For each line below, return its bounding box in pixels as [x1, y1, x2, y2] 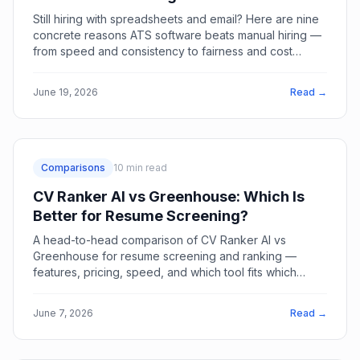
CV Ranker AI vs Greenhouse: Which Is [33, 188, 305, 205]
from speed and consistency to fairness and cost [33, 44, 292, 58]
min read [124, 162, 167, 174]
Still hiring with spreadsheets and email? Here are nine [33, 12, 319, 26]
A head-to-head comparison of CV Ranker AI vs [33, 233, 286, 247]
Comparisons [41, 162, 105, 174]
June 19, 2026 [33, 86, 98, 98]
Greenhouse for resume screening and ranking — [33, 249, 297, 263]
